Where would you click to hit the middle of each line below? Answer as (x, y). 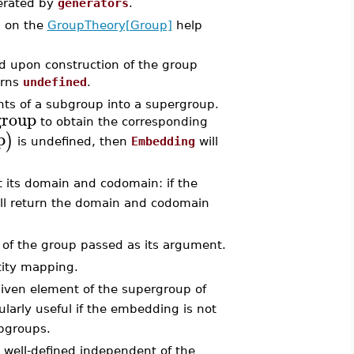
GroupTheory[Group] (109, 25)
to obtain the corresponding (122, 121)
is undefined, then (72, 141)
